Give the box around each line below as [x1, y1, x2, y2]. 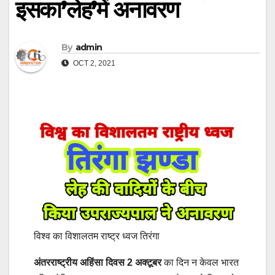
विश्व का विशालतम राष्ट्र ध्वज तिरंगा [34, 231, 160, 242]
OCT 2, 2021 [71, 59, 115, 68]
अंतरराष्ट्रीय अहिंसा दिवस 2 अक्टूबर [34, 257, 161, 268]
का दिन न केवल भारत [161, 257, 239, 268]
